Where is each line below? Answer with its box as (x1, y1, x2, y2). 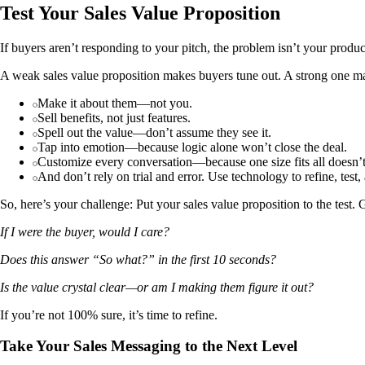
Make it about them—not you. (37, 95, 192, 110)
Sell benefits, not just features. (37, 110, 191, 125)
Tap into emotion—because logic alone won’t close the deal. (37, 139, 347, 154)
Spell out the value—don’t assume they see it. (37, 125, 271, 139)
